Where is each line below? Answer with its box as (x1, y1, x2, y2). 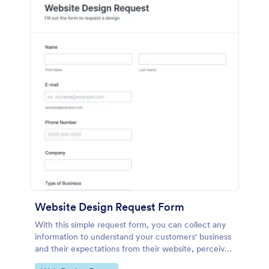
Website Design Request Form (35, 200, 184, 214)
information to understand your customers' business (35, 231, 231, 242)
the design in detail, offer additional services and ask (35, 255, 232, 266)
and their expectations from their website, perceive (35, 243, 229, 254)
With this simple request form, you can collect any (35, 219, 226, 230)
